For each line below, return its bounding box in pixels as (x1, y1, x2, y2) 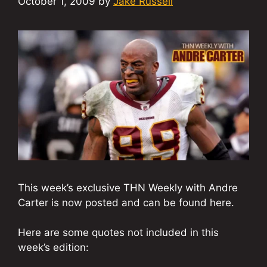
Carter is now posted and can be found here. (18, 196, 234, 209)
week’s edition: (18, 241, 89, 254)
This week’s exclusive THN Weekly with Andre (18, 181, 238, 194)
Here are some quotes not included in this (18, 226, 219, 239)
